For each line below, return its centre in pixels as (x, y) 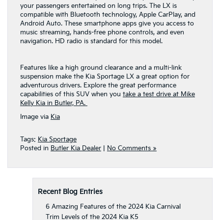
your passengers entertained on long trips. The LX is (98, 6)
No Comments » (132, 148)
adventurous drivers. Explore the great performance (98, 85)
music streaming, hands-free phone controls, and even (102, 32)
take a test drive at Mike (159, 94)
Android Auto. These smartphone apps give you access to (107, 23)
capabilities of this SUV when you (71, 94)
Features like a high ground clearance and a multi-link (101, 68)
